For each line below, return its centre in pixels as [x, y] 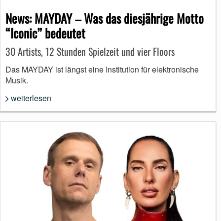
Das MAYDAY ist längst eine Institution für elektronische [102, 70]
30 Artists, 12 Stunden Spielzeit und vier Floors [90, 52]
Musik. [17, 80]
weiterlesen [31, 98]
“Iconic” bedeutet [45, 33]
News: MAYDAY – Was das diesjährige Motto [105, 18]
